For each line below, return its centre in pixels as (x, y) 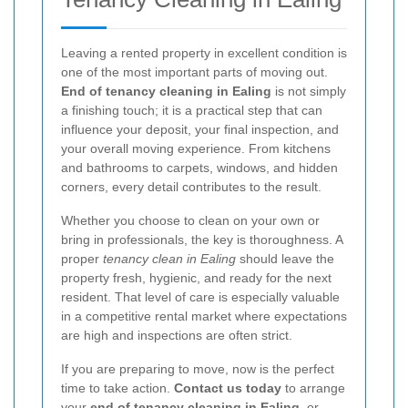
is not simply (309, 91)
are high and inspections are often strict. (177, 335)
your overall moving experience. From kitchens (196, 148)
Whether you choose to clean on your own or (190, 220)
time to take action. (117, 388)
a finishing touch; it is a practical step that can (192, 110)
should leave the (285, 258)
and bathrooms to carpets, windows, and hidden (199, 167)
